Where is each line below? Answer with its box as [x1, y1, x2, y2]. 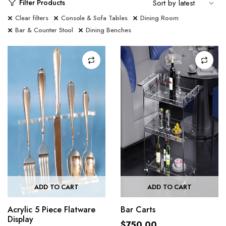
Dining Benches [86, 25, 132, 35]
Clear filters [15, 13, 48, 23]
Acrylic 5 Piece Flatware [8, 204, 95, 215]
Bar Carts [121, 204, 155, 215]
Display [8, 213, 33, 225]
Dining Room [140, 13, 179, 23]
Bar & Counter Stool [15, 25, 74, 35]
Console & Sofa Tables [61, 13, 128, 23]
